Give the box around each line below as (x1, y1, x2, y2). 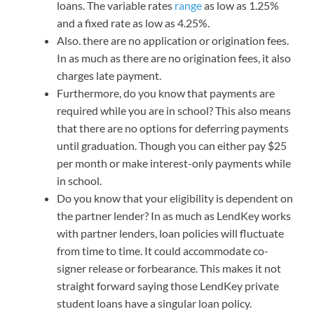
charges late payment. (57, 69, 161, 83)
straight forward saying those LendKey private (57, 279, 279, 293)
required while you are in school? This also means (57, 104, 291, 118)
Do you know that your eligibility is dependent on (57, 191, 293, 205)
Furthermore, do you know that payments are (57, 86, 275, 100)
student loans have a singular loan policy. (57, 296, 252, 310)
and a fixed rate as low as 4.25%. (57, 16, 210, 30)
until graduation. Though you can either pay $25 (57, 139, 287, 153)
